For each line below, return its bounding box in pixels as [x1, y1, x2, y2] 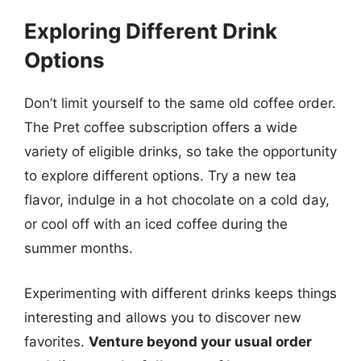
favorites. [24, 333, 89, 350]
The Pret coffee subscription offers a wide [24, 119, 297, 135]
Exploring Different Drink [24, 19, 277, 44]
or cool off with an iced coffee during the [24, 216, 288, 232]
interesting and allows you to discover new [24, 309, 301, 326]
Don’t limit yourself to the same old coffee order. [24, 95, 336, 111]
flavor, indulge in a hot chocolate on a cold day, [24, 192, 330, 208]
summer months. [24, 240, 133, 256]
